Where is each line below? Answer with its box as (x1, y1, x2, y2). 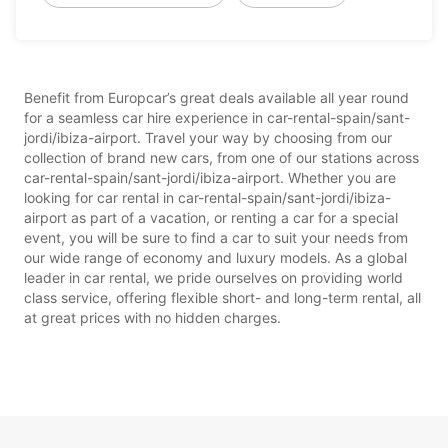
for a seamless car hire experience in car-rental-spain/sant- (24, 108, 410, 126)
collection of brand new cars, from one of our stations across (24, 148, 419, 166)
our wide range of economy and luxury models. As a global (24, 248, 407, 266)
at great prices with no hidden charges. (24, 308, 281, 326)
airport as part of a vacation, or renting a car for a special (24, 208, 398, 226)
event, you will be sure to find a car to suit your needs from (24, 228, 408, 246)
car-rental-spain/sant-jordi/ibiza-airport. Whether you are (24, 168, 396, 186)
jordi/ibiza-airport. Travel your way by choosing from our (24, 128, 392, 146)
